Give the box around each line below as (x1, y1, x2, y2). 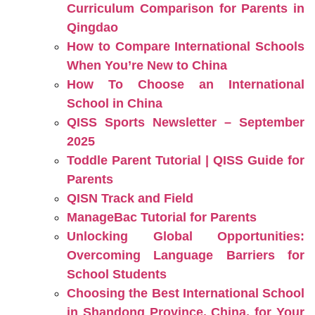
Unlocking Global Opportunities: (67, 229, 304, 243)
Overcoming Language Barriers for (67, 248, 304, 262)
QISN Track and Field (67, 191, 193, 205)
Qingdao (67, 20, 118, 34)
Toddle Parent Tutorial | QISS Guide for (67, 153, 304, 167)
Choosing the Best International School (67, 286, 304, 300)
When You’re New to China (67, 58, 227, 72)
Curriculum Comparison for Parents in (67, 1, 304, 15)
